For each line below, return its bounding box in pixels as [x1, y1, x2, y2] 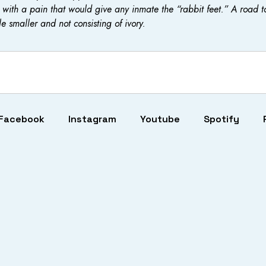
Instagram [68, 112, 116, 125]
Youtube [140, 112, 180, 125]
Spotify [203, 112, 239, 125]
